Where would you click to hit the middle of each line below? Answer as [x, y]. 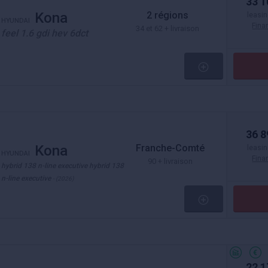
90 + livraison [170, 161]
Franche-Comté [170, 148]
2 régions [168, 15]
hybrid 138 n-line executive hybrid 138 [63, 166]
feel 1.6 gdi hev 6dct [45, 33]
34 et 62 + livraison [168, 28]
